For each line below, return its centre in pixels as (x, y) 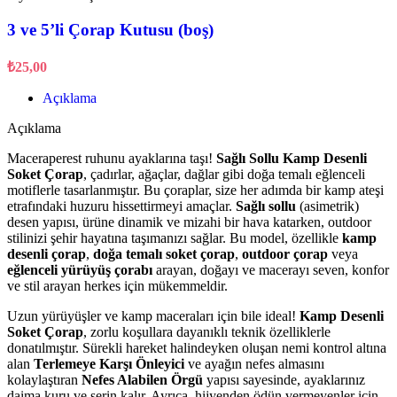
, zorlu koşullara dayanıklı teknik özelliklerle (207, 331)
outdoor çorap (285, 253)
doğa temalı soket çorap (164, 253)
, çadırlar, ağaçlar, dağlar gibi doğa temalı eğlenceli (224, 174)
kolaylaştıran (44, 379)
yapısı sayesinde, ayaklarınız (284, 379)
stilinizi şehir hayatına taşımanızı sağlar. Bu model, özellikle (175, 237)
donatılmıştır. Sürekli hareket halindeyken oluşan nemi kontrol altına (197, 347)
